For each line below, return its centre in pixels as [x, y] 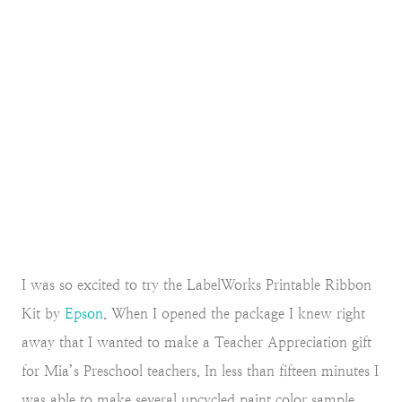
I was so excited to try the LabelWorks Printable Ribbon [197, 285]
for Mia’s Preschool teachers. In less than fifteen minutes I [200, 371]
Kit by [43, 314]
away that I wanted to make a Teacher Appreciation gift [197, 343]
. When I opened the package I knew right [234, 314]
